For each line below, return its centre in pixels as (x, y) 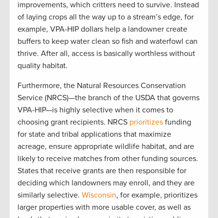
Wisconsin (99, 195)
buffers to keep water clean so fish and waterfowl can (108, 42)
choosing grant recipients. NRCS (73, 122)
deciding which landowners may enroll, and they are (106, 183)
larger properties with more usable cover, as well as (104, 208)
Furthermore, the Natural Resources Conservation (102, 86)
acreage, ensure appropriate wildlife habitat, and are (106, 147)
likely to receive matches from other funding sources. (108, 159)
